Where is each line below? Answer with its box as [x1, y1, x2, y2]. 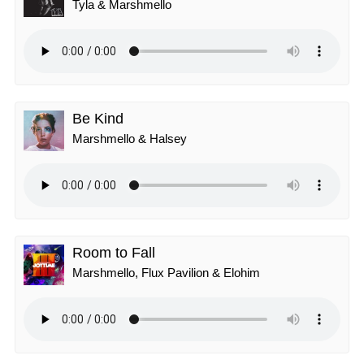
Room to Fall [72, 245, 155, 261]
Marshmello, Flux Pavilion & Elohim [72, 266, 260, 279]
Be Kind [72, 110, 123, 127]
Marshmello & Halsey [72, 132, 187, 145]
